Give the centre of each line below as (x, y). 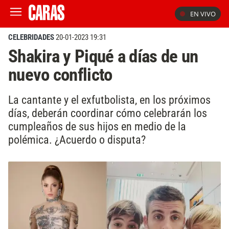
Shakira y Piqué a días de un (103, 56)
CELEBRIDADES (31, 37)
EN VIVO (203, 14)
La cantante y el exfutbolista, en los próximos (109, 99)
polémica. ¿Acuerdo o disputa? (77, 139)
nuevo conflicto (60, 75)
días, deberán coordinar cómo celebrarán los (108, 113)
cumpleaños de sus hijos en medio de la (97, 126)
